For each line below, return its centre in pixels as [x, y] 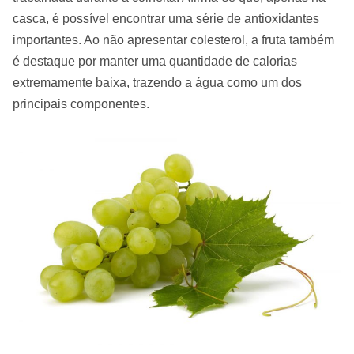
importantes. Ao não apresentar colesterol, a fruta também [173, 40]
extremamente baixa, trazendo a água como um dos [157, 83]
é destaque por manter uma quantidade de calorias [155, 61]
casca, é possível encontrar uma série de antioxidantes [166, 19]
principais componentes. [81, 104]
